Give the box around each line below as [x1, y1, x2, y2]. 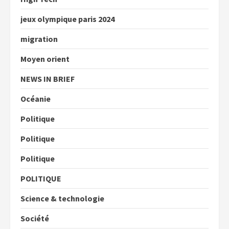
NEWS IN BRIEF [20, 73, 75, 84]
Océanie [20, 93, 51, 104]
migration [20, 33, 58, 44]
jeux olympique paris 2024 [20, 13, 114, 24]
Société [20, 213, 49, 223]
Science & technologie [20, 193, 104, 203]
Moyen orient [20, 53, 70, 64]
